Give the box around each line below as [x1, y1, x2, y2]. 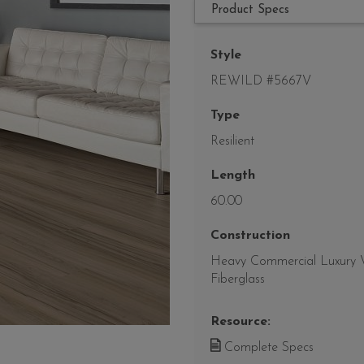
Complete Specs [220, 341, 314, 355]
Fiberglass [210, 273, 265, 287]
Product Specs [211, 4, 289, 17]
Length [210, 169, 255, 183]
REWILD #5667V [210, 75, 311, 89]
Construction [210, 229, 290, 243]
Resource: [210, 315, 271, 329]
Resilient [210, 135, 254, 149]
